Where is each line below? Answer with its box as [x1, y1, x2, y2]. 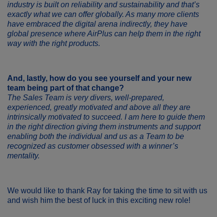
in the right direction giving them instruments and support [7, 123, 201, 131]
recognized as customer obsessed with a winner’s [7, 142, 178, 150]
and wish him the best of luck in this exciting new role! [7, 196, 192, 204]
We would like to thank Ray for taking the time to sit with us [7, 186, 207, 195]
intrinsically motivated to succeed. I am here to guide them [7, 113, 205, 121]
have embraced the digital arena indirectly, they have [7, 20, 187, 28]
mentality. [7, 152, 40, 160]
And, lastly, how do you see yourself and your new [7, 74, 191, 82]
